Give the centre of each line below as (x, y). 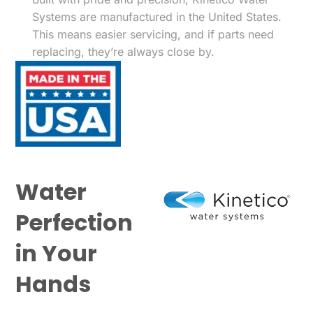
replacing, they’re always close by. (124, 52)
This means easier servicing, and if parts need (153, 34)
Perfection (74, 223)
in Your (57, 253)
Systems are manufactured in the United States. (157, 17)
